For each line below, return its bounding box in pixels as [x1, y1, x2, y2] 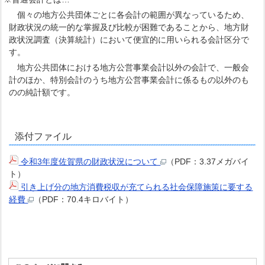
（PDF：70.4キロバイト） [34, 195, 134, 204]
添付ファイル [15, 131, 72, 141]
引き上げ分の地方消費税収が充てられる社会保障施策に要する [18, 182, 253, 192]
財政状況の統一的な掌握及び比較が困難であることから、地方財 [9, 22, 250, 32]
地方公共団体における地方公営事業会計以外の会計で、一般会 [17, 63, 250, 72]
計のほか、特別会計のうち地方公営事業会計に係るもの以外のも [9, 75, 250, 85]
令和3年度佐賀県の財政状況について [18, 157, 161, 166]
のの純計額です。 [9, 88, 76, 97]
